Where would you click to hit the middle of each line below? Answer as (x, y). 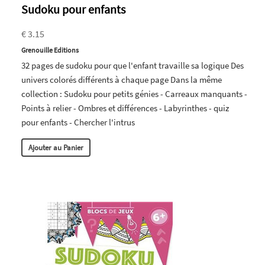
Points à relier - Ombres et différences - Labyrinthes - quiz (125, 108)
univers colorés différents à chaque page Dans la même (122, 79)
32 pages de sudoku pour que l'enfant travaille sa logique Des (132, 65)
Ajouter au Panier (56, 147)
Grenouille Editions (50, 50)
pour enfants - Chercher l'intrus (78, 122)
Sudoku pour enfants (73, 9)
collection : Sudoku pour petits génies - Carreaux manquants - (134, 93)
